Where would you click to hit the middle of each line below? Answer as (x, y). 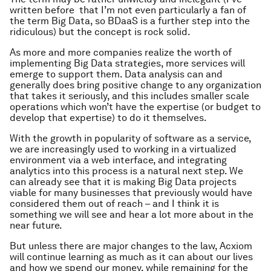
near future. (36, 225)
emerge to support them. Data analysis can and (116, 74)
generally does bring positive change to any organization (135, 85)
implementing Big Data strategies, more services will (127, 63)
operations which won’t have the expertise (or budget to (135, 107)
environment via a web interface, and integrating (118, 160)
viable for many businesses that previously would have (131, 193)
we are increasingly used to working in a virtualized (123, 149)
